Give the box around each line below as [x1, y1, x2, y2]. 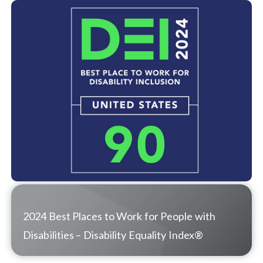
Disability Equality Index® [81, 228, 204, 241]
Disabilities [23, 228, 76, 241]
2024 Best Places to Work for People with [23, 209, 216, 222]
